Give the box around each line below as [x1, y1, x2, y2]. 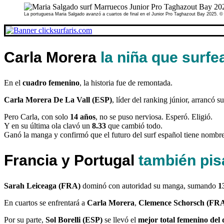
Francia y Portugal [4, 151, 138, 168]
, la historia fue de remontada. [79, 78, 172, 87]
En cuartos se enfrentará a [4, 198, 87, 207]
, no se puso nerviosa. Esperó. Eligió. [95, 112, 212, 121]
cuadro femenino [22, 78, 79, 87]
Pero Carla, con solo [4, 112, 70, 121]
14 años [70, 112, 95, 121]
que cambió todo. [106, 121, 162, 130]
